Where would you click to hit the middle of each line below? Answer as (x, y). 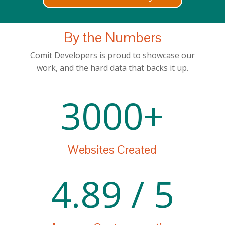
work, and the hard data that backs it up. (112, 68)
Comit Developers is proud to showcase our (112, 55)
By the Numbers (112, 37)
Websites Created (113, 150)
